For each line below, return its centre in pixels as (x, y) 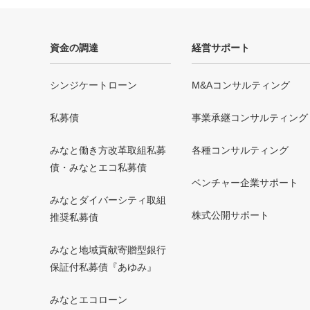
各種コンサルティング (240, 151)
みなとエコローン (89, 300)
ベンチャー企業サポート (245, 183)
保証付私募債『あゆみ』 (103, 267)
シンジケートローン (93, 85)
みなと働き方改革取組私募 (108, 151)
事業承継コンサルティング (250, 118)
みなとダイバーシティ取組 (108, 200)
